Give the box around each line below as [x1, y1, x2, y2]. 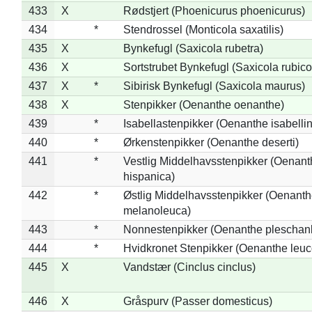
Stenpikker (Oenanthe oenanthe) [123, 98, 284, 111]
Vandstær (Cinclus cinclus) [123, 260, 256, 273]
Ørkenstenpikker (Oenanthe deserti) [123, 136, 299, 148]
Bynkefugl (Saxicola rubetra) [123, 42, 263, 54]
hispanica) [123, 170, 175, 182]
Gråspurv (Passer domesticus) [123, 295, 272, 307]
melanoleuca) [123, 204, 191, 217]
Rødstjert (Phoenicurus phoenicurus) [123, 4, 305, 17]
